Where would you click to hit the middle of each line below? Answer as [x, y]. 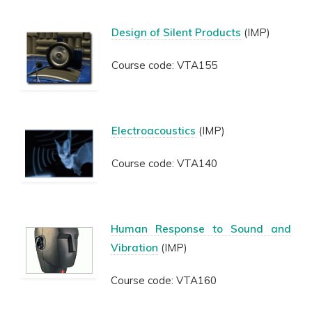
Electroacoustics [154, 131]
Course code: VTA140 [164, 163]
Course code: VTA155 [164, 65]
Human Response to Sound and [201, 229]
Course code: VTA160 [164, 280]
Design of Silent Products [176, 32]
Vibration [134, 248]
